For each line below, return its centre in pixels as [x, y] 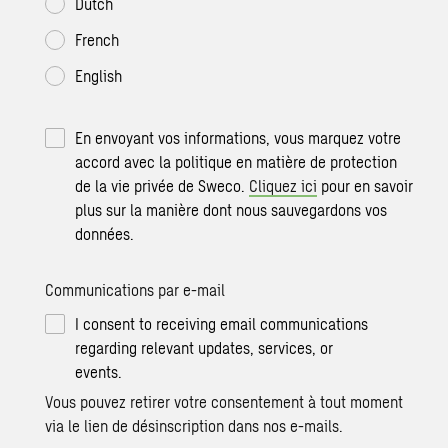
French [97, 40]
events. [99, 372]
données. [105, 234]
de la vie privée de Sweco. [162, 186]
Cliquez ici [283, 186]
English [99, 76]
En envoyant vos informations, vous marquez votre [238, 138]
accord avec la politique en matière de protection [236, 162]
